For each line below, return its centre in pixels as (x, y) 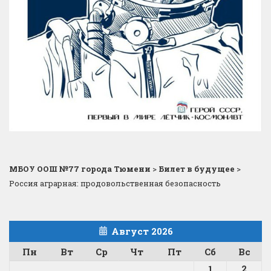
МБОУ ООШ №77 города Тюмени (80, 169)
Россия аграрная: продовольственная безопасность (115, 184)
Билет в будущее (197, 169)
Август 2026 (142, 231)
